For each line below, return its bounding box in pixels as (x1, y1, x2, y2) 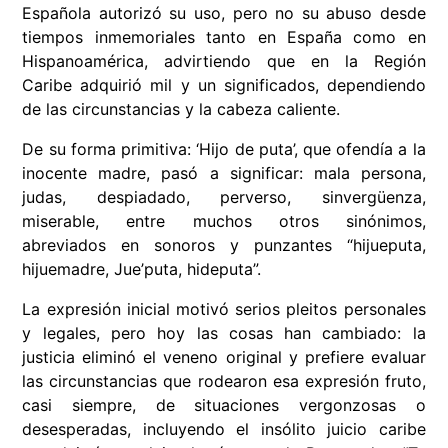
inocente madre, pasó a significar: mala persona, (22, 163, 426, 184)
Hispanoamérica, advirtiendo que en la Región (22, 51, 426, 72)
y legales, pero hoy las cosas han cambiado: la (22, 323, 426, 344)
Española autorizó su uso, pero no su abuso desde (22, 3, 426, 24)
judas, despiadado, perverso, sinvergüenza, (22, 187, 426, 208)
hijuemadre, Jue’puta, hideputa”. (22, 259, 262, 280)
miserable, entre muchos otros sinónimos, (22, 211, 426, 232)
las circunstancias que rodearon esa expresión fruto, (22, 371, 426, 392)
